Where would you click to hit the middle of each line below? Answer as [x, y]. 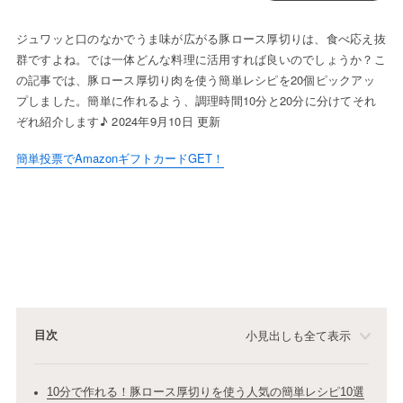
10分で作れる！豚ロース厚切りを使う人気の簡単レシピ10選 [205, 392]
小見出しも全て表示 [299, 336]
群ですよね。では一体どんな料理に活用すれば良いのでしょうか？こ [201, 59]
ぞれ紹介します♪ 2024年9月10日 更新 [118, 121]
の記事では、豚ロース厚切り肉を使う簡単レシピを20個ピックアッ [195, 80]
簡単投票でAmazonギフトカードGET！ [120, 158]
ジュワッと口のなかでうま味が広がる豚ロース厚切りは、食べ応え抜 [201, 39]
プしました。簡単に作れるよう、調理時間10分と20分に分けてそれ [196, 101]
